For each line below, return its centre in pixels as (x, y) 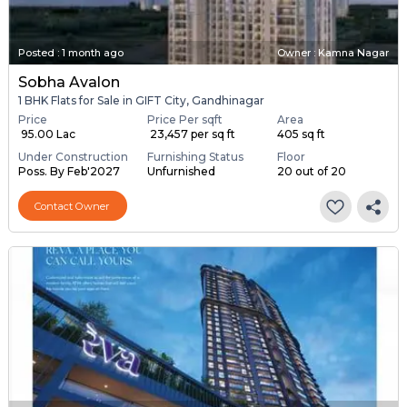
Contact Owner (73, 206)
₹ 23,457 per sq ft (192, 134)
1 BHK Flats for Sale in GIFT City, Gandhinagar (141, 101)
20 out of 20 (311, 172)
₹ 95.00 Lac (46, 134)
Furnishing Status (196, 157)
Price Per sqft (185, 120)
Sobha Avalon (69, 83)
